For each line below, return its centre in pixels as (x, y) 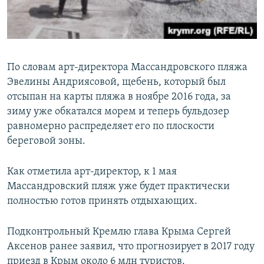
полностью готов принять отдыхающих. (102, 201)
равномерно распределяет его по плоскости (111, 126)
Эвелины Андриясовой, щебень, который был (116, 82)
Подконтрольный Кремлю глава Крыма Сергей (119, 232)
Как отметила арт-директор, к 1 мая (92, 171)
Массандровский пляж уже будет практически (118, 186)
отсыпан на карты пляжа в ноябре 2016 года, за (119, 97)
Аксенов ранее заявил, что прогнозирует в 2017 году (131, 246)
